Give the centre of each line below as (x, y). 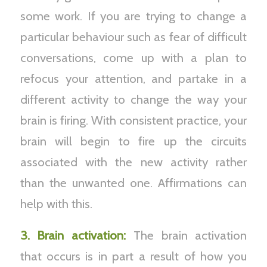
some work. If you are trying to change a (133, 16)
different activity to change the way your (133, 100)
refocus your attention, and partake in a (133, 79)
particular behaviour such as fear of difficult (133, 37)
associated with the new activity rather (133, 162)
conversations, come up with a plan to (133, 58)
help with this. (56, 204)
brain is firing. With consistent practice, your (133, 120)
